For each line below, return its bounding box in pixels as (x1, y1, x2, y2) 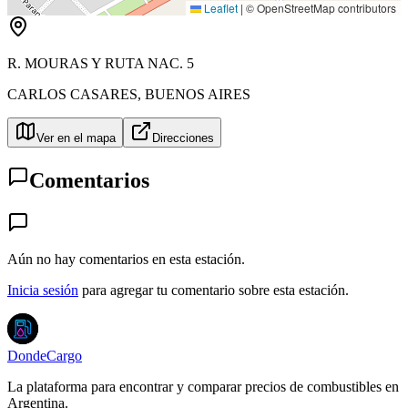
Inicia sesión (7, 281, 78, 298)
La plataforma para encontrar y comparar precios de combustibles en (7, 378, 399, 394)
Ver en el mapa (36, 130, 116, 145)
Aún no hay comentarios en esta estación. (7, 250, 245, 267)
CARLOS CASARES (7, 86, 138, 102)
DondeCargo (7, 347, 82, 363)
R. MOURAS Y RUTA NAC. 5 (7, 55, 194, 71)
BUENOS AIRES (145, 86, 250, 102)
